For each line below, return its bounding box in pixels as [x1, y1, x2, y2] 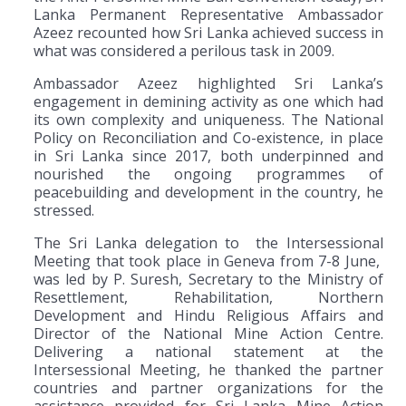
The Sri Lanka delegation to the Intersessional [34, 232, 383, 253]
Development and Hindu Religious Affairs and [34, 304, 383, 325]
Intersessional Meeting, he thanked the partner [34, 359, 383, 380]
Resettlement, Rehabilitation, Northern [34, 286, 383, 307]
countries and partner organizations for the [34, 377, 383, 398]
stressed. [34, 199, 94, 220]
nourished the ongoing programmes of [34, 163, 383, 184]
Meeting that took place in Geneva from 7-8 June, [34, 250, 383, 271]
